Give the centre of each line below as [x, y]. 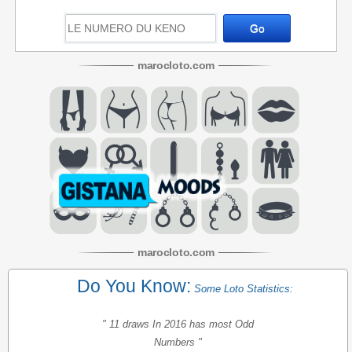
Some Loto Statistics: [243, 289]
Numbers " [178, 342]
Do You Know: [134, 286]
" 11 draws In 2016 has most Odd [178, 324]
